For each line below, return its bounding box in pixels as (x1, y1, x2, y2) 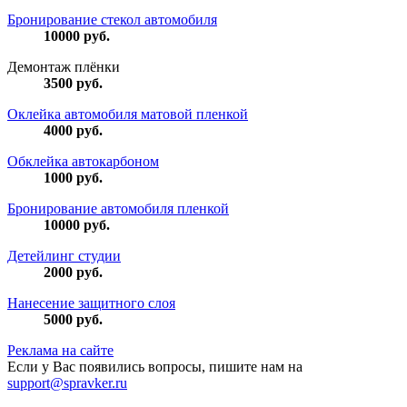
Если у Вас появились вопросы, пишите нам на (7, 359, 303, 375)
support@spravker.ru (7, 375, 127, 392)
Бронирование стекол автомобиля (7, 12, 217, 28)
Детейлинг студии (7, 248, 121, 264)
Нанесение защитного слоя (7, 295, 175, 312)
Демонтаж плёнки (7, 59, 120, 75)
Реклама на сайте (7, 342, 114, 359)
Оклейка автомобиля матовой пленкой (7, 106, 248, 123)
